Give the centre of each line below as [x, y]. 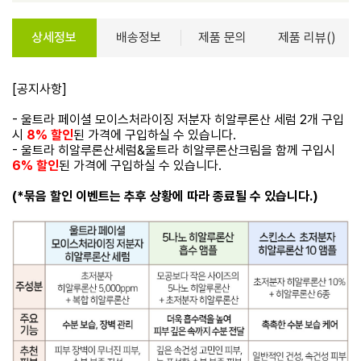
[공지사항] [39, 89]
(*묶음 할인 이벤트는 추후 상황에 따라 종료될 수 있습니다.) [165, 196]
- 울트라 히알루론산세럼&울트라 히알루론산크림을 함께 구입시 [174, 150]
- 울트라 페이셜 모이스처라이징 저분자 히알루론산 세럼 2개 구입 [178, 119]
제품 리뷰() [307, 37]
